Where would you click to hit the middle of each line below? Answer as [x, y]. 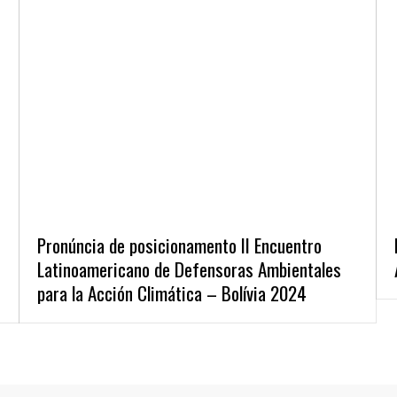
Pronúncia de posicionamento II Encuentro [179, 245]
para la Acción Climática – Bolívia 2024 [171, 293]
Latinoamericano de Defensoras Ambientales [189, 269]
